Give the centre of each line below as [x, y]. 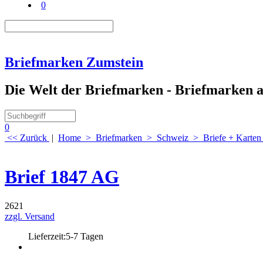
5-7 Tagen [85, 236]
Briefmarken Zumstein [74, 62]
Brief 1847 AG [62, 177]
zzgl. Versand [30, 216]
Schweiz [173, 137]
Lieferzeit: [47, 236]
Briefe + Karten [232, 137]
